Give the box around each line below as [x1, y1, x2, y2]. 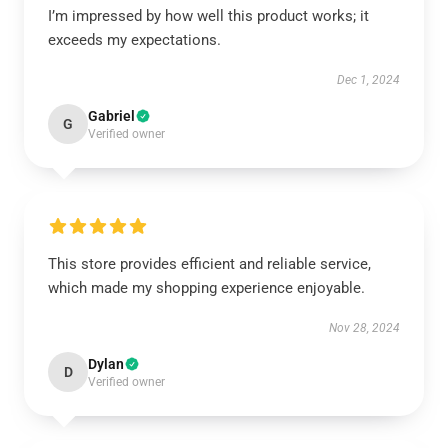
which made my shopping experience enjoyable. [48, 279, 365, 297]
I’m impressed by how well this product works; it [48, 7, 369, 25]
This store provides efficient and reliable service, [48, 255, 371, 273]
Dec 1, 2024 [337, 73, 400, 87]
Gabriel [88, 108, 135, 124]
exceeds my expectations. [48, 31, 221, 49]
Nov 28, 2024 [329, 321, 400, 335]
